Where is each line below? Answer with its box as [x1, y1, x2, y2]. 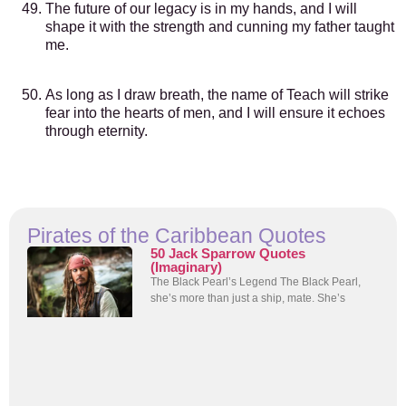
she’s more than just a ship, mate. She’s [150, 292, 346, 305]
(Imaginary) [150, 259, 223, 275]
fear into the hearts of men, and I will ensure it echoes [45, 104, 385, 121]
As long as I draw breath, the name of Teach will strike [45, 86, 389, 102]
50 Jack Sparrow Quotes [150, 246, 306, 262]
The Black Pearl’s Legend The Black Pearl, [150, 275, 362, 289]
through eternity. [45, 122, 148, 139]
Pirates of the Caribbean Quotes [27, 224, 326, 248]
